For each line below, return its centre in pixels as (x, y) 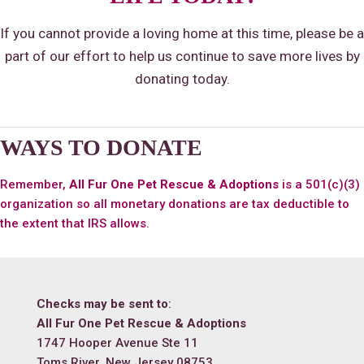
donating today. (182, 79)
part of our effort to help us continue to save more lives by (182, 56)
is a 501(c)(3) (319, 184)
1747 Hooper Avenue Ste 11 (117, 342)
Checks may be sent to (102, 303)
